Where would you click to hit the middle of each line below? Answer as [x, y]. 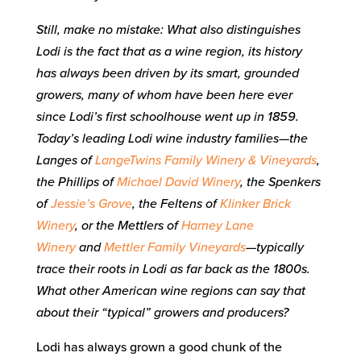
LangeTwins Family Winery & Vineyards [205, 161]
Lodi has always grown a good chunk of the [159, 348]
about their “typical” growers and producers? [162, 313]
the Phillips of [76, 183]
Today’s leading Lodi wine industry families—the [172, 139]
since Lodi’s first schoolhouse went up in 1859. [167, 117]
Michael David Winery [178, 183]
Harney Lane [217, 226]
